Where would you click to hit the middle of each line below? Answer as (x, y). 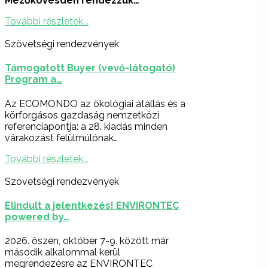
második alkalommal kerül (63, 252)
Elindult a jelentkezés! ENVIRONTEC (92, 205)
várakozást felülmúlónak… (61, 138)
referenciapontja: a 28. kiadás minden (86, 126)
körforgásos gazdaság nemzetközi (82, 115)
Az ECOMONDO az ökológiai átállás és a (95, 103)
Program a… (33, 80)
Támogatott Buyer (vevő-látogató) (90, 68)
